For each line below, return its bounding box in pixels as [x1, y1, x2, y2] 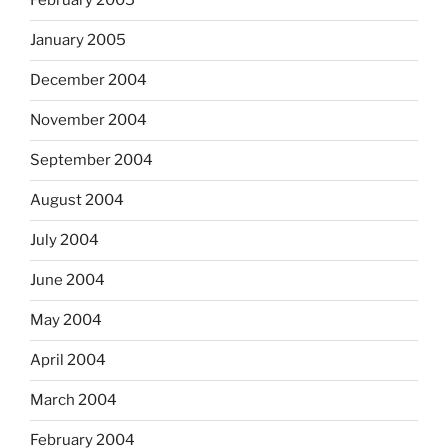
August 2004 [30, 191, 124, 209]
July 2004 [30, 231, 99, 249]
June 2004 [30, 271, 105, 289]
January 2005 [30, 31, 126, 49]
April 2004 [30, 351, 106, 369]
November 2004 [30, 111, 147, 129]
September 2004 [30, 151, 153, 169]
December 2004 [30, 71, 147, 89]
